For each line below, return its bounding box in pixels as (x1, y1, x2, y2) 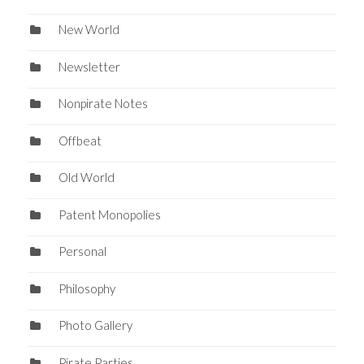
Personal (58, 244, 106, 259)
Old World (58, 170, 115, 185)
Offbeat (58, 132, 102, 148)
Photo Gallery (58, 318, 132, 333)
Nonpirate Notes (58, 96, 148, 111)
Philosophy (58, 280, 115, 296)
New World (58, 22, 119, 37)
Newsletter (58, 58, 120, 74)
